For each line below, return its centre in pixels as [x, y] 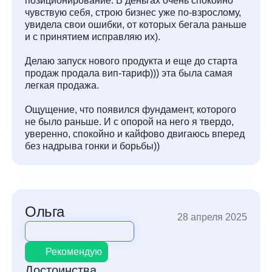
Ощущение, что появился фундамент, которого [131, 110]
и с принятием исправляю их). [93, 37]
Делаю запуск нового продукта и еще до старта [131, 61]
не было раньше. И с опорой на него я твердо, [129, 122]
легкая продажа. [62, 85]
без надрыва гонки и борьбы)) [92, 146]
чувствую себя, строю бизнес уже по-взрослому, [133, 12]
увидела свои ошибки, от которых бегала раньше [136, 25]
